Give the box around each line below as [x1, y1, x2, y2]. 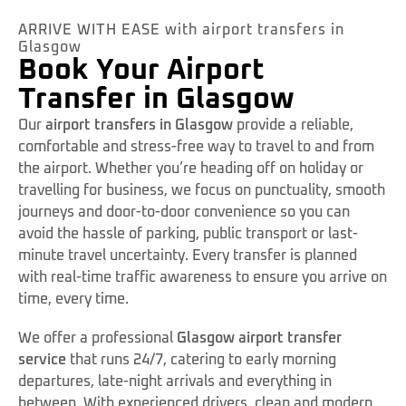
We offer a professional [18, 331, 177, 346]
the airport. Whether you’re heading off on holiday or [18, 160, 363, 176]
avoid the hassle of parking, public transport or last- [18, 226, 358, 241]
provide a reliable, [233, 117, 353, 132]
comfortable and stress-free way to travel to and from [18, 139, 374, 154]
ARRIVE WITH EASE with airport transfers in [18, 22, 344, 37]
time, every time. [18, 291, 129, 306]
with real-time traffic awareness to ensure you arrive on [18, 269, 387, 285]
